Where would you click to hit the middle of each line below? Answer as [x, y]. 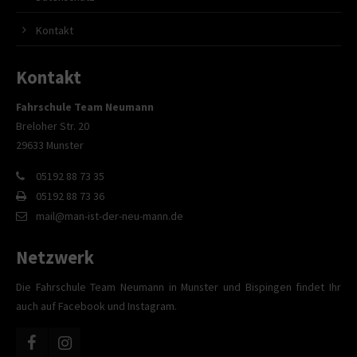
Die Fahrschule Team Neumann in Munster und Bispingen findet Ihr [178, 286]
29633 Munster [50, 145]
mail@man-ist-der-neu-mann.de [110, 216]
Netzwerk [55, 257]
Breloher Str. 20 [53, 126]
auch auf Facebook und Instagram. [96, 306]
